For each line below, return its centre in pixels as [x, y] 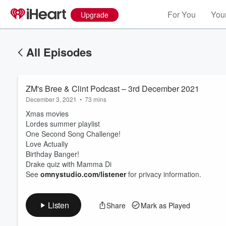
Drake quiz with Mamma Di [69, 164]
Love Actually [48, 144]
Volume [191, 150]
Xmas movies [47, 114]
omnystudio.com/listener [83, 174]
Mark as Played [165, 205]
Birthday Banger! [52, 154]
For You [182, 14]
